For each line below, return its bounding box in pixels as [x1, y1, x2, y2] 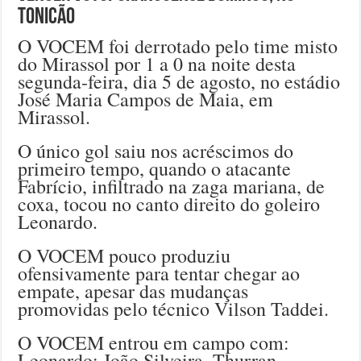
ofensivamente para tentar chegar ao [18, 259, 301, 286]
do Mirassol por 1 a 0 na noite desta [18, 50, 297, 77]
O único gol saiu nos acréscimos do [18, 137, 294, 164]
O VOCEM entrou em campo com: [18, 329, 290, 355]
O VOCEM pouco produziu [18, 242, 231, 268]
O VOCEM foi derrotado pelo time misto [18, 32, 338, 59]
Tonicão [18, 6, 76, 29]
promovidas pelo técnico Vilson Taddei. [18, 295, 330, 322]
